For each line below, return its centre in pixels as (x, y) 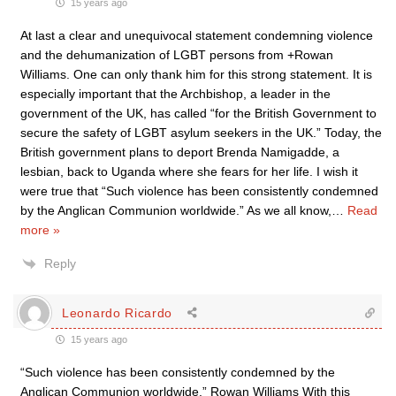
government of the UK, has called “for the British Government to (198, 113)
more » (40, 230)
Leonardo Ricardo (118, 312)
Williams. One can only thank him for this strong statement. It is (196, 74)
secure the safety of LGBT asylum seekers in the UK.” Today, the (201, 133)
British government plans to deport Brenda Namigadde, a (180, 152)
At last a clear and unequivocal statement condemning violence (197, 35)
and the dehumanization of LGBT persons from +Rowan (177, 55)
